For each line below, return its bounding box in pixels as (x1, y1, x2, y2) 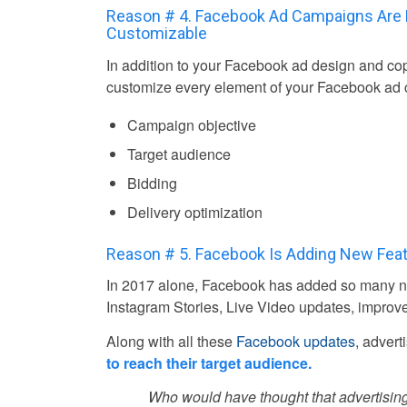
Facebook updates (236, 330, 356, 352)
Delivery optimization (127, 201, 263, 223)
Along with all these (106, 330, 237, 352)
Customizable (106, 24, 208, 44)
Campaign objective (127, 114, 257, 135)
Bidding (127, 172, 178, 194)
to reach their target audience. (106, 352, 313, 373)
